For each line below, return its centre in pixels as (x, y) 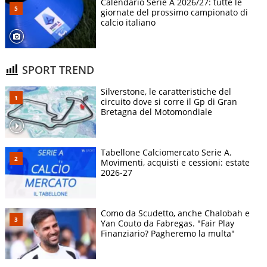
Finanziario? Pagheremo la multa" (168, 234)
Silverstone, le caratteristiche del (166, 92)
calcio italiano (128, 23)
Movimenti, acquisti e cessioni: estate (175, 163)
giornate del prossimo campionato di (174, 13)
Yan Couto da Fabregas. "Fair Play (167, 223)
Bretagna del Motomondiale (156, 112)
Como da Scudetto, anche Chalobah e (175, 213)
